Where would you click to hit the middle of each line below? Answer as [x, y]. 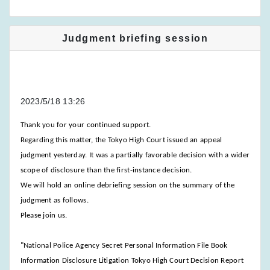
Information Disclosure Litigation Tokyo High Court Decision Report [132, 260]
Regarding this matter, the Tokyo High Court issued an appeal [121, 140]
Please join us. [44, 215]
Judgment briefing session [135, 38]
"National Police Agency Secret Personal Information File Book [124, 245]
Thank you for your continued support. [86, 125]
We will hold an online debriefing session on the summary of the [127, 185]
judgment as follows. [54, 200]
